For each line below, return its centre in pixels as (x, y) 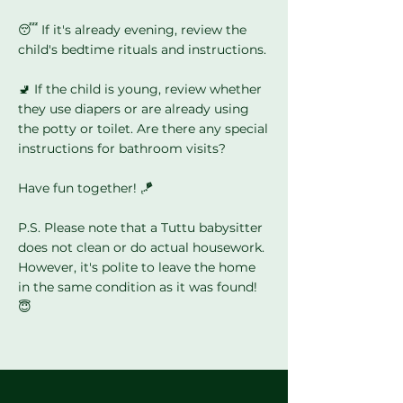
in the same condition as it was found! (138, 287)
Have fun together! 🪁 (85, 188)
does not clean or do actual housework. (141, 247)
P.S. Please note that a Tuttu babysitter (140, 228)
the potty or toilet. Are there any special (143, 129)
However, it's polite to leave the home (137, 267)
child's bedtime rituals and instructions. (142, 49)
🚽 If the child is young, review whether (140, 89)
